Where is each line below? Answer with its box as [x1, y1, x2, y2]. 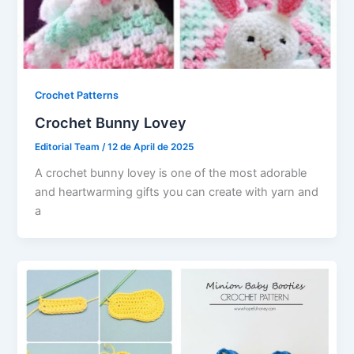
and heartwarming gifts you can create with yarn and [35, 184, 319, 199]
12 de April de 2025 [107, 141, 194, 153]
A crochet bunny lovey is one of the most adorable [35, 165, 307, 180]
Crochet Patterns [35, 89, 119, 102]
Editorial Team [35, 141, 103, 153]
